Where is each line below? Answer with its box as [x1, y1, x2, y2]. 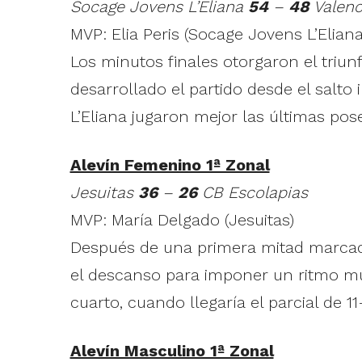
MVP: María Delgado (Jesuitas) [69, 210, 294, 230]
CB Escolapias [196, 183, 308, 203]
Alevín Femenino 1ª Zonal [69, 155, 270, 175]
